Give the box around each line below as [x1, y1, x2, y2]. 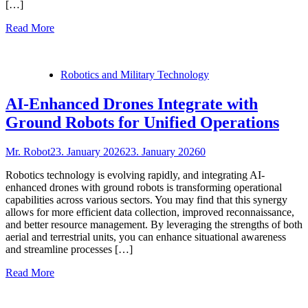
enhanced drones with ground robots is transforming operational [5, 181, 282, 193]
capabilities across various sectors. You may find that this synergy [5, 193, 287, 206]
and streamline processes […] [5, 243, 133, 255]
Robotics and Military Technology [60, 69, 209, 81]
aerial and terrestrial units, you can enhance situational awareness [5, 230, 286, 243]
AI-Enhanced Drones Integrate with [5, 95, 258, 113]
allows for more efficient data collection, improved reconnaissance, [5, 206, 294, 218]
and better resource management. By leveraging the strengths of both [5, 218, 302, 230]
